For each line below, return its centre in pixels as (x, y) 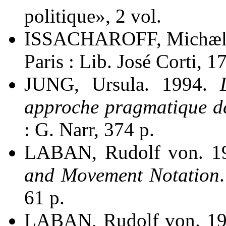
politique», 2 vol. (93, 16)
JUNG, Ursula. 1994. (122, 84)
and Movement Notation (122, 175)
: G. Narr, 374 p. (89, 130)
